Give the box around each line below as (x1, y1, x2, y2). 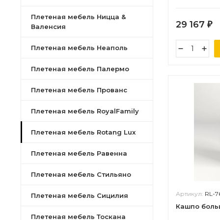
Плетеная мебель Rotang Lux (31, 128, 136, 136)
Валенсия (31, 23, 66, 30)
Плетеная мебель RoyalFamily (31, 107, 139, 115)
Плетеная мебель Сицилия (31, 192, 128, 199)
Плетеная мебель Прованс (31, 86, 127, 94)
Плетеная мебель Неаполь (31, 44, 128, 52)
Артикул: (176, 190, 205, 197)
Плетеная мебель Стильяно (31, 170, 131, 178)
